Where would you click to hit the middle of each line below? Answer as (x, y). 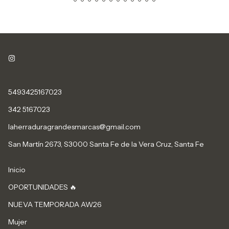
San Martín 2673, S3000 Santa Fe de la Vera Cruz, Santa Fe (106, 144)
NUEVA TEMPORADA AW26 (55, 205)
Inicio (17, 170)
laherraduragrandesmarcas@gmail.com (74, 127)
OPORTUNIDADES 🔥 (42, 187)
